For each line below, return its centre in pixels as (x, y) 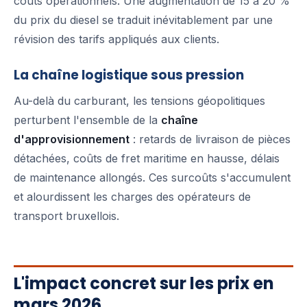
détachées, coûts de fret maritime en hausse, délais (147, 159)
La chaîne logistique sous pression (129, 75)
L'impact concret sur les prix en (144, 284)
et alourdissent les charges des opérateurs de (132, 197)
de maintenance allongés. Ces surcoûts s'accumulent (152, 178)
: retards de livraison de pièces (210, 139)
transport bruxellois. (66, 216)
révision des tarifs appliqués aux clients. (116, 39)
